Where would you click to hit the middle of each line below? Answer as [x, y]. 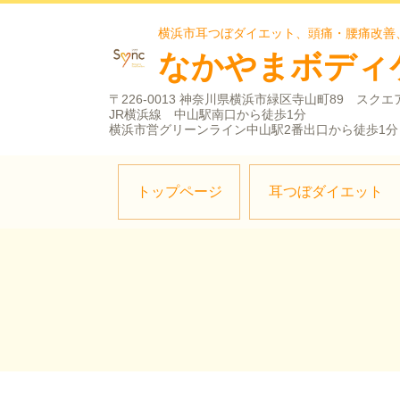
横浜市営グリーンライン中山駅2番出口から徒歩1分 [254, 129]
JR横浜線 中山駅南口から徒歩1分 [208, 114]
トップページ [179, 191]
